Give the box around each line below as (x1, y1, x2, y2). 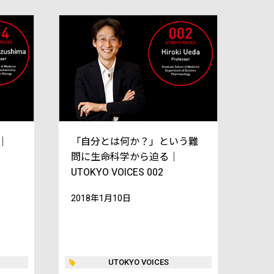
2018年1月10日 (71, 193, 131, 203)
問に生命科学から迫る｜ (71, 150, 179, 163)
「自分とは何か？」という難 (71, 135, 198, 147)
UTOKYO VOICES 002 (71, 166, 163, 178)
